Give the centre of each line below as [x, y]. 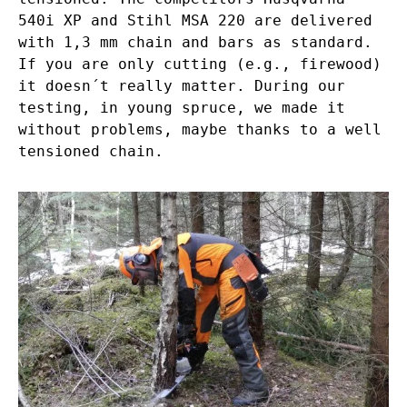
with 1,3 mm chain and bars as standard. [195, 43]
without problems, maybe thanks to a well [200, 130]
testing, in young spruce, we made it [182, 108]
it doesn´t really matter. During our [182, 86]
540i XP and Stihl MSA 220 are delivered [195, 21]
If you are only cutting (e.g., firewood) [200, 65]
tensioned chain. [91, 152]
